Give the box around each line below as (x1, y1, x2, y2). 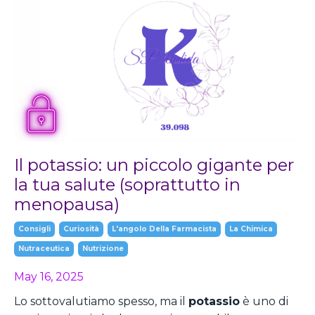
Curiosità (63, 224, 99, 233)
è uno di (240, 294, 288, 308)
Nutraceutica (18, 243, 70, 253)
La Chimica (229, 224, 273, 233)
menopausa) (14, 193, 120, 214)
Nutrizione (82, 243, 124, 253)
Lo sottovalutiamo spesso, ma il (14, 294, 188, 308)
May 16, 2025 (14, 269, 84, 283)
